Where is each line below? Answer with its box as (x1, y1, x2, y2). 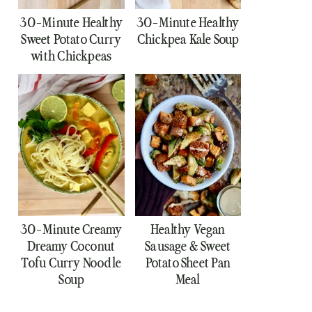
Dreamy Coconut (27, 238, 116, 253)
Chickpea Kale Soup (136, 32, 239, 47)
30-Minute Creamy (20, 221, 123, 237)
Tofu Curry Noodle (21, 255, 122, 270)
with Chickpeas (31, 49, 112, 64)
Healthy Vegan (150, 221, 226, 237)
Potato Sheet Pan (145, 255, 231, 270)
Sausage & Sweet (145, 238, 231, 253)
